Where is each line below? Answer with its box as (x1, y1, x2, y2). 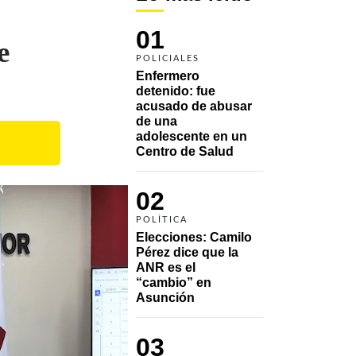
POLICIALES (136, 53, 199, 63)
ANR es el (136, 260, 195, 274)
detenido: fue (136, 83, 215, 98)
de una (136, 114, 177, 128)
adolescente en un (136, 129, 247, 143)
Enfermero (136, 68, 199, 83)
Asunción (136, 290, 198, 304)
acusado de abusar (136, 99, 252, 113)
